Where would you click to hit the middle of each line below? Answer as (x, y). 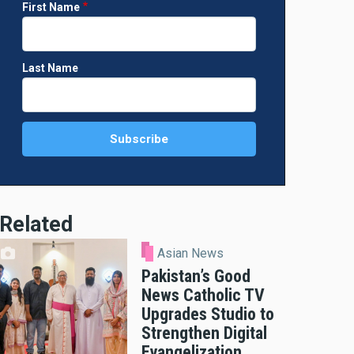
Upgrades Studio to (208, 314)
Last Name (50, 68)
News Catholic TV (203, 295)
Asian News (191, 253)
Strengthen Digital (204, 333)
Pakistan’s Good (196, 276)
